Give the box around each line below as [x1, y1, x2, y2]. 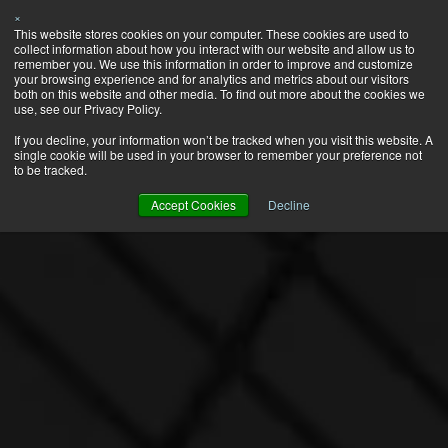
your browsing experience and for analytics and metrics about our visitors [14, 70, 409, 87]
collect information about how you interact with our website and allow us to [14, 40, 415, 57]
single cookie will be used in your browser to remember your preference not [14, 146, 422, 163]
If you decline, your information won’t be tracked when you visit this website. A [14, 131, 433, 148]
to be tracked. [14, 161, 87, 178]
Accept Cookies [151, 196, 236, 213]
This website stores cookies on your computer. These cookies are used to [14, 25, 409, 42]
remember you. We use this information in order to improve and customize [14, 55, 413, 72]
